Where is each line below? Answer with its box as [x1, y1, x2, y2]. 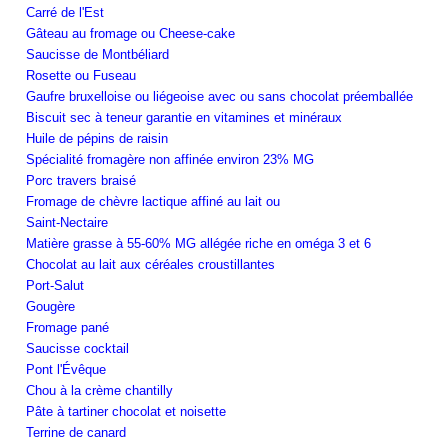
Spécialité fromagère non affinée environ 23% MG [26, 151, 314, 167]
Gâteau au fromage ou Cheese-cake [26, 25, 235, 41]
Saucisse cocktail [26, 340, 129, 356]
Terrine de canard [26, 424, 126, 440]
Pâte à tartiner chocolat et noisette [26, 403, 226, 419]
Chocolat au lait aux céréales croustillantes [26, 256, 275, 272]
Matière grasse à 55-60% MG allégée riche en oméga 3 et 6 [26, 235, 371, 251]
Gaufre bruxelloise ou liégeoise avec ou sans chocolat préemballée [26, 88, 413, 104]
